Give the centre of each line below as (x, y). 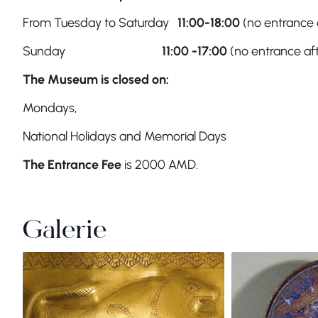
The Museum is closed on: (96, 80)
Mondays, (50, 108)
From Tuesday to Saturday (100, 23)
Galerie (65, 232)
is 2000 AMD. (160, 165)
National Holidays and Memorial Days (125, 137)
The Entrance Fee (72, 165)
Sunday (92, 51)
